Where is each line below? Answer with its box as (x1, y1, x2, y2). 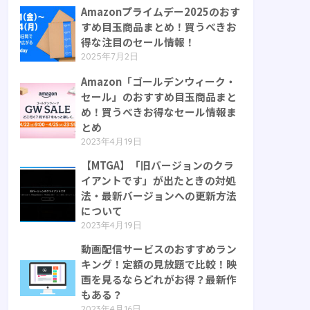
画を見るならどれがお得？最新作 (81, 272, 237, 287)
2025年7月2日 (81, 51, 138, 62)
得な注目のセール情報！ (81, 35, 195, 50)
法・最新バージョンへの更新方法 (81, 188, 237, 203)
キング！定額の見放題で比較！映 (81, 257, 237, 272)
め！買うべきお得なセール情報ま (81, 104, 237, 120)
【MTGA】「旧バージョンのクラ (81, 158, 234, 173)
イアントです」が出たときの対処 (81, 173, 236, 188)
